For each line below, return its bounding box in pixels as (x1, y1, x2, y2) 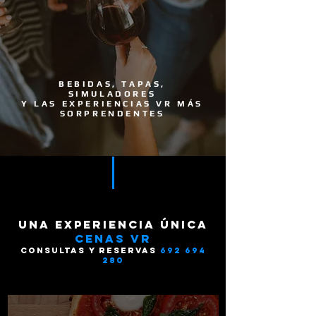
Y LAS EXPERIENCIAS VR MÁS (20, 99, 203, 109)
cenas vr (74, 231, 152, 245)
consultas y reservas (20, 245, 157, 255)
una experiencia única (18, 217, 207, 231)
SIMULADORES (68, 89, 157, 99)
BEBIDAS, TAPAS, (59, 79, 166, 89)
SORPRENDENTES (59, 109, 165, 119)
